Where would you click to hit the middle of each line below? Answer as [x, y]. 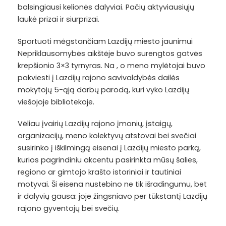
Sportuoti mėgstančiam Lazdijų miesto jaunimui [105, 41]
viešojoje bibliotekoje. [56, 102]
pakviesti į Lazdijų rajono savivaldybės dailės [99, 77]
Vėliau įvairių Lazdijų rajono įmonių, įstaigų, [95, 124]
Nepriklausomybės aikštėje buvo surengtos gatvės [110, 53]
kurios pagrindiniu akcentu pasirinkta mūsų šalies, [108, 160]
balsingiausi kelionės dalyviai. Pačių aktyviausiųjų [106, 7]
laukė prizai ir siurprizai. [59, 19]
